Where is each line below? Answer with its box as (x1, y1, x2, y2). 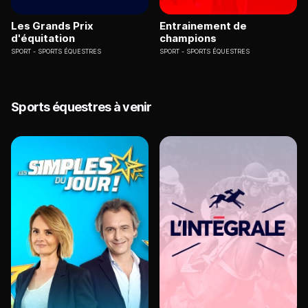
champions (159, 32, 217, 45)
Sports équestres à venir (11, 100, 152, 115)
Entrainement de (159, 19, 247, 33)
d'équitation (11, 32, 75, 45)
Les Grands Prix (11, 19, 93, 33)
